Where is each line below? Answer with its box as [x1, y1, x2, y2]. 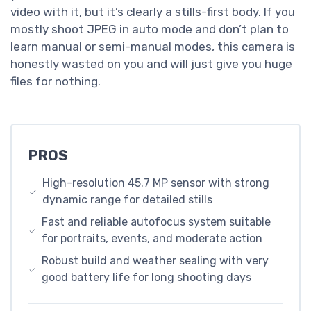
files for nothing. [10, 74, 101, 88]
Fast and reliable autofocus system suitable [41, 215, 271, 228]
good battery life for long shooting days [41, 270, 251, 284]
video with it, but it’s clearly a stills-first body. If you [10, 4, 295, 19]
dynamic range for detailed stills [42, 192, 213, 206]
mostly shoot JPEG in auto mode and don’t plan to [10, 22, 289, 36]
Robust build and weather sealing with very [41, 253, 269, 267]
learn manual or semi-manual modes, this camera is [10, 39, 295, 53]
